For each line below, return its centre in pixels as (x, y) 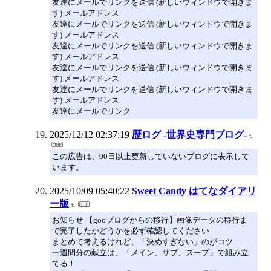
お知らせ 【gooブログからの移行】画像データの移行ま (150, 220)
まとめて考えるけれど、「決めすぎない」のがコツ (142, 241)
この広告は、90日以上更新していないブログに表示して (151, 156)
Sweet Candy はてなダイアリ (194, 191)
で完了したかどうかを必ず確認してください (131, 230)
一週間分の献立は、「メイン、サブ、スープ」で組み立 (150, 252)
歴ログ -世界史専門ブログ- (189, 134)
